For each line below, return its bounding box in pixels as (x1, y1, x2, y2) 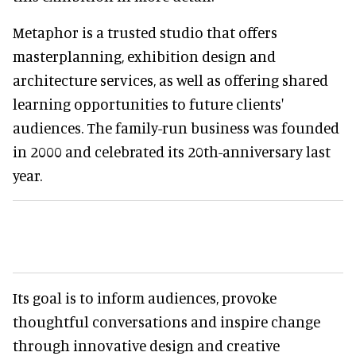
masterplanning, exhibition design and (13, 47, 276, 66)
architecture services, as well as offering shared (13, 71, 328, 90)
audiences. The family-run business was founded (13, 118, 339, 137)
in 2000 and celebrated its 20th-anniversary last (13, 142, 331, 161)
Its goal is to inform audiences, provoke (13, 288, 277, 308)
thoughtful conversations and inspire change (13, 312, 320, 331)
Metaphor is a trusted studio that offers (13, 23, 277, 42)
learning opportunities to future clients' (13, 95, 284, 114)
